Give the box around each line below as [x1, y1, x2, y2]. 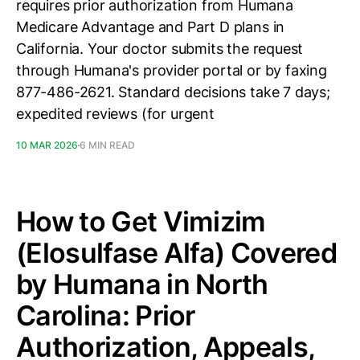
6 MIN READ [80, 139, 135, 151]
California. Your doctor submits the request [16, 40, 304, 57]
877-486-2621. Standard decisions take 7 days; [16, 84, 330, 100]
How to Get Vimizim [16, 205, 266, 238]
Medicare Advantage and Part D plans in [16, 18, 285, 35]
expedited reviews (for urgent [16, 105, 215, 122]
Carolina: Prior [16, 299, 195, 332]
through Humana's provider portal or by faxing [16, 62, 327, 79]
